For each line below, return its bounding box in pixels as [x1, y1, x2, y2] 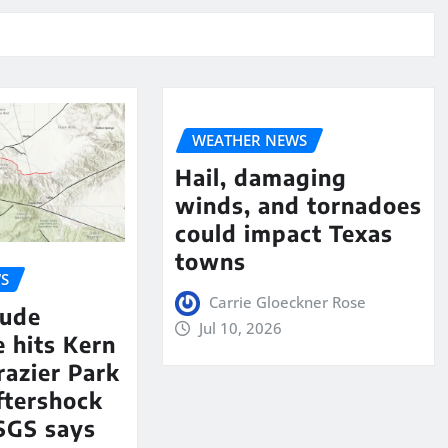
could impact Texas [174, 218, 393, 247]
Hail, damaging [174, 162, 347, 191]
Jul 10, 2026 [199, 317, 283, 338]
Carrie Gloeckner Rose [209, 291, 367, 312]
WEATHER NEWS [191, 130, 307, 151]
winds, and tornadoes [174, 190, 422, 219]
